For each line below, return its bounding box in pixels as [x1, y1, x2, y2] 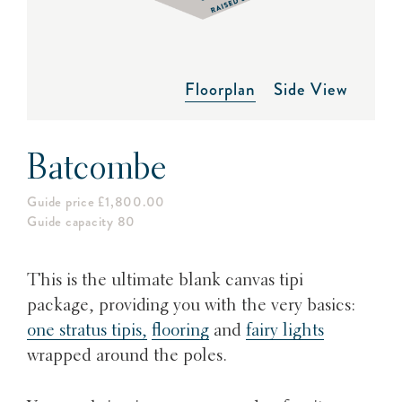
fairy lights [246, 321, 325, 340]
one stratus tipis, [27, 321, 148, 340]
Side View [274, 76, 348, 101]
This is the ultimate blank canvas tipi [27, 271, 304, 290]
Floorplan [185, 76, 256, 101]
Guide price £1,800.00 [27, 192, 166, 213]
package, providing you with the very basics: [27, 296, 356, 315]
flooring [152, 321, 210, 340]
